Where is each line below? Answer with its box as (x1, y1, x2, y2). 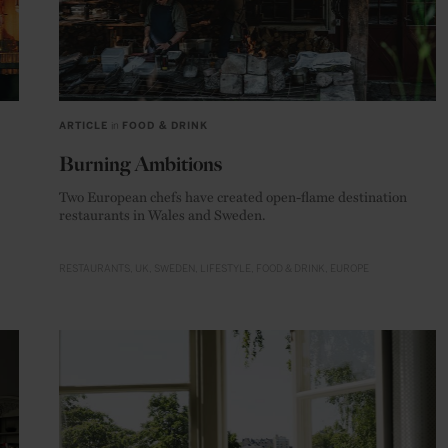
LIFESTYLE (200, 262, 251, 275)
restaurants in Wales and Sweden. (59, 203, 266, 224)
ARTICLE (59, 119, 108, 132)
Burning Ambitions (59, 151, 222, 176)
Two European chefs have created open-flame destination (59, 185, 407, 206)
